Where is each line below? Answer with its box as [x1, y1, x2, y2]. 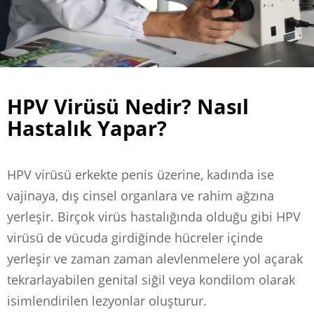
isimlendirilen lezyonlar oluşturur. [7, 292, 207, 309]
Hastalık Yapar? [7, 114, 167, 142]
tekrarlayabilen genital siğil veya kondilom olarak [7, 271, 295, 288]
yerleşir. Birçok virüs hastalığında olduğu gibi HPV [7, 207, 301, 225]
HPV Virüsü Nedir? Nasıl [7, 92, 249, 120]
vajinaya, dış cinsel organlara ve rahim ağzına [7, 186, 274, 204]
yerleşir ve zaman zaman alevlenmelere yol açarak [7, 250, 303, 267]
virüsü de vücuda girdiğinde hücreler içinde [7, 228, 263, 246]
